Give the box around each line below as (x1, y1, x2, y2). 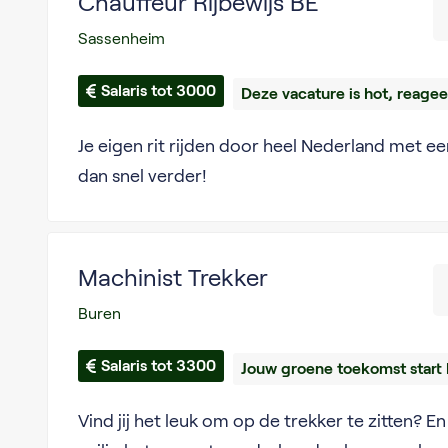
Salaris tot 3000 (100, 82, 216, 99)
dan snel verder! (77, 166, 207, 186)
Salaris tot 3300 (100, 357, 216, 374)
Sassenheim (77, 30, 165, 47)
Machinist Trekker (77, 264, 268, 291)
